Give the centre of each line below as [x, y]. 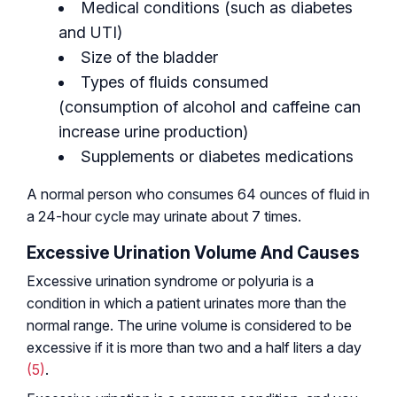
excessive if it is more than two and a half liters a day [194, 347]
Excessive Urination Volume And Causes [193, 252]
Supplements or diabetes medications [217, 156]
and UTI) [90, 32]
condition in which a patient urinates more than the [187, 303]
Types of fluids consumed [175, 82]
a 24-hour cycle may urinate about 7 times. [164, 216]
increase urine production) [153, 131]
